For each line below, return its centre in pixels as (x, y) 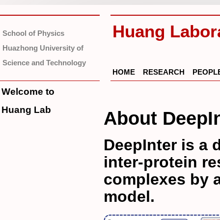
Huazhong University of (43, 48)
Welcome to (28, 92)
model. (129, 197)
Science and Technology (44, 63)
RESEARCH (164, 72)
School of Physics (33, 33)
